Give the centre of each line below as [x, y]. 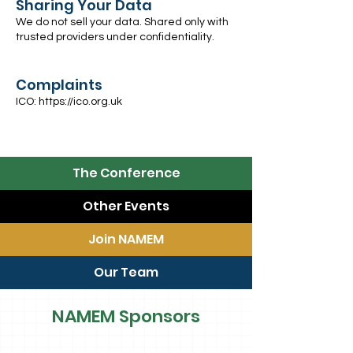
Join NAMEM [126, 239]
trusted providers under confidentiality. [115, 37]
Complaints [59, 85]
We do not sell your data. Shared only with [122, 22]
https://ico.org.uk [80, 102]
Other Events [126, 206]
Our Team [126, 272]
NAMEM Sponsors [126, 316]
